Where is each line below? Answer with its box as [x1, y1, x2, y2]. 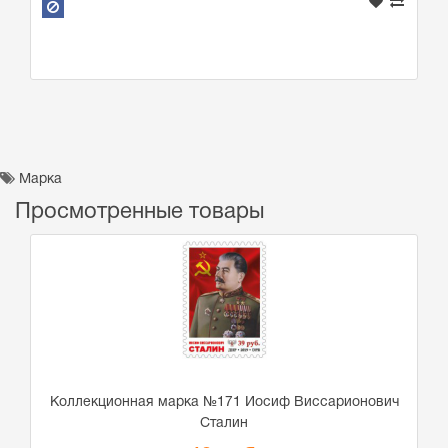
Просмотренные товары [15, 202, 264, 222]
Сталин [200, 417, 248, 431]
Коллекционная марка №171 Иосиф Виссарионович [49, 396, 399, 410]
